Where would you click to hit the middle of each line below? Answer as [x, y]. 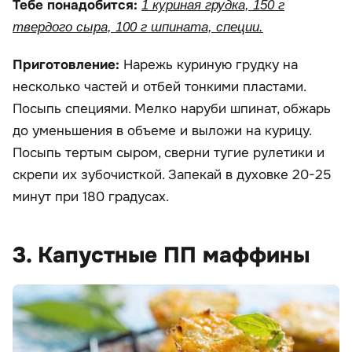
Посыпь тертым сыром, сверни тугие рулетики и [169, 153]
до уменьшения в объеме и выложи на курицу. [162, 131]
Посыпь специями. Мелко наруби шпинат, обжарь [172, 109]
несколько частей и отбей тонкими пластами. [159, 87]
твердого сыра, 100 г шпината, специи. [138, 27]
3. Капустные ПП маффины [161, 256]
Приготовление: [68, 65]
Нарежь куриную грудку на [211, 65]
